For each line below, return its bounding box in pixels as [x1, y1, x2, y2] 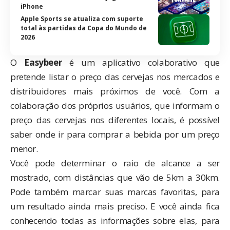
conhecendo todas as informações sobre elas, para [10, 214, 220, 226]
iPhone [21, 2, 43, 11]
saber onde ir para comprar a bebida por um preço [10, 128, 220, 140]
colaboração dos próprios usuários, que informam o [10, 99, 220, 111]
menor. [10, 142, 38, 155]
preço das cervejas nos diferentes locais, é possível [10, 113, 220, 126]
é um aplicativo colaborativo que [62, 56, 220, 68]
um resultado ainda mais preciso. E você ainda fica [10, 200, 220, 212]
